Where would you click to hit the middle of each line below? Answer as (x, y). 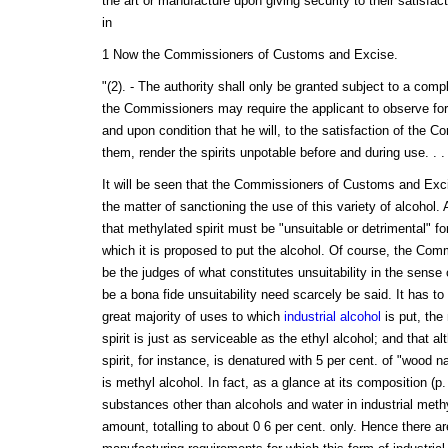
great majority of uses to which (192, 316)
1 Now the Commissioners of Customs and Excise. (249, 54)
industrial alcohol (332, 316)
